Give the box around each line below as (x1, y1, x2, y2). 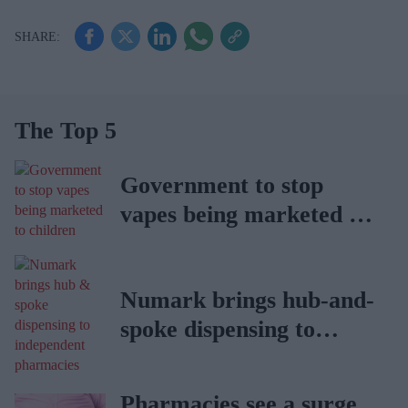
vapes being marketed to (120, 201, 369, 228)
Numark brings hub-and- (120, 287, 374, 313)
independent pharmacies (120, 345, 368, 372)
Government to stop (120, 172, 323, 199)
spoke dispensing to (120, 316, 315, 342)
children (120, 230, 204, 257)
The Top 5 (15, 117, 117, 144)
